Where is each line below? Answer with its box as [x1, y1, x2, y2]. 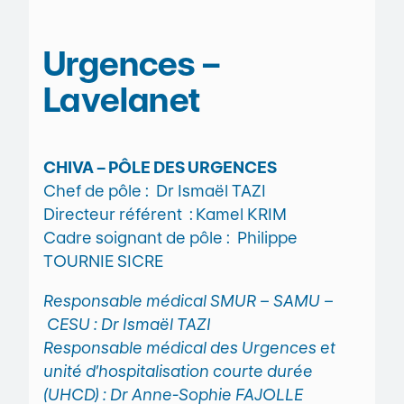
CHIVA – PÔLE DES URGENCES [43, 158, 277, 178]
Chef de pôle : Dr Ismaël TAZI [43, 181, 266, 201]
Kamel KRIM [196, 205, 287, 225]
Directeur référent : [43, 205, 193, 225]
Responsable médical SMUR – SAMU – [43, 290, 334, 310]
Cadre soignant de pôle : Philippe [43, 228, 298, 248]
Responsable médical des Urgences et [43, 337, 335, 357]
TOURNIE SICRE [43, 252, 163, 271]
